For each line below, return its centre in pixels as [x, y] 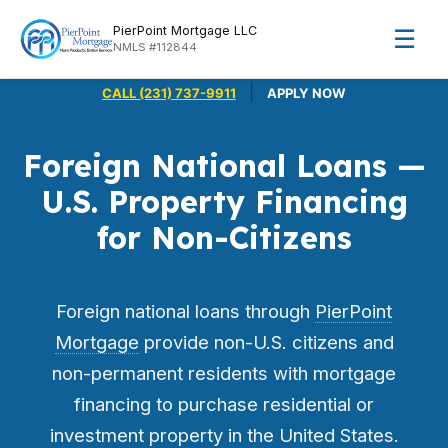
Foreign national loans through [185, 311]
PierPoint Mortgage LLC [184, 30]
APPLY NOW [306, 93]
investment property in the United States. [224, 435]
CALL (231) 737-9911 [169, 93]
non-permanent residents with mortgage [224, 373]
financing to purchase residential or [224, 404]
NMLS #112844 [154, 47]
